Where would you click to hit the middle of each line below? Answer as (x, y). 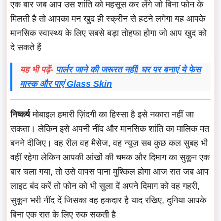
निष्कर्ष (20, 114)
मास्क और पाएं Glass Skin (66, 84)
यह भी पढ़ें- (37, 69)
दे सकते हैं (26, 47)
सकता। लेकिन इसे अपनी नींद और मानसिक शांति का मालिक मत (110, 129)
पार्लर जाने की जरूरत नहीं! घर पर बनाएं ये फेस (128, 69)
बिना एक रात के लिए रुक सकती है (63, 214)
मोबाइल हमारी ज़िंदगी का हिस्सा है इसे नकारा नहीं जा (112, 114)
